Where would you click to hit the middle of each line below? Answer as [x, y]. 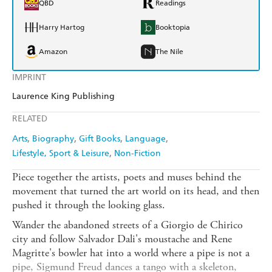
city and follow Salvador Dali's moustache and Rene [122, 239]
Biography [53, 139]
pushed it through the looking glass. [89, 205]
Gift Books [100, 139]
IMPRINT [29, 78]
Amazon [53, 52]
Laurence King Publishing [63, 97]
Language [145, 139]
